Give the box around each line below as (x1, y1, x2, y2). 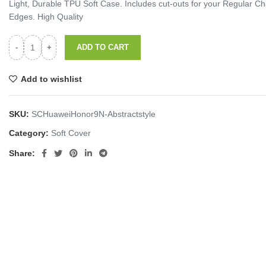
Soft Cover (51, 128, 91, 138)
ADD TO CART (77, 43, 129, 52)
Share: (9, 148, 35, 158)
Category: (9, 128, 49, 138)
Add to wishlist (21, 74, 83, 84)
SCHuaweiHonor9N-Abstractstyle (31, 109, 156, 119)
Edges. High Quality (9, 12, 83, 21)
